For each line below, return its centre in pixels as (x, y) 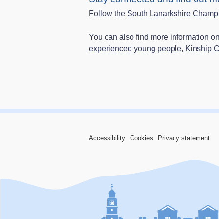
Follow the (108, 14)
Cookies (142, 138)
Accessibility (107, 138)
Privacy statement (184, 138)
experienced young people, (136, 49)
